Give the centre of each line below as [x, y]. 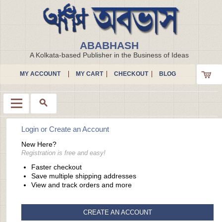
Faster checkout [57, 167]
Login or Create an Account [65, 129]
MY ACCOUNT [40, 74]
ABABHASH [109, 45]
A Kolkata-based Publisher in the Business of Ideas [109, 55]
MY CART [89, 74]
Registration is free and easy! [64, 153]
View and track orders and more [82, 185]
